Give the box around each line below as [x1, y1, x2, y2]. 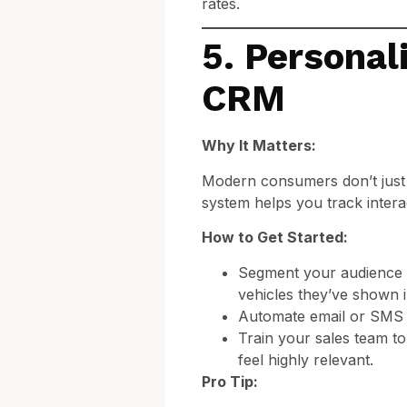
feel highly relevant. [238, 350, 373, 369]
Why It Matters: [202, 136, 316, 155]
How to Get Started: [202, 228, 348, 247]
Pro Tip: [202, 372, 258, 391]
